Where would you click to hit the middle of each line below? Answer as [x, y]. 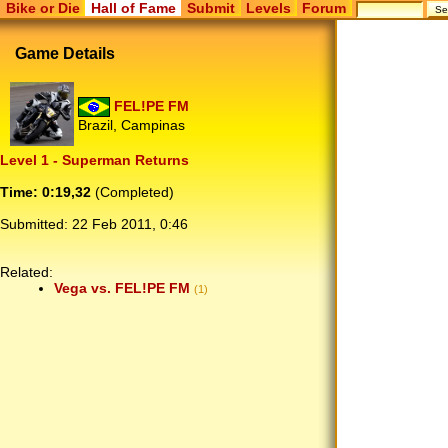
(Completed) [132, 192]
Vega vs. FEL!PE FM [122, 288]
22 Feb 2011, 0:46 [130, 224]
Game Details [65, 53]
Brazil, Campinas [131, 125]
